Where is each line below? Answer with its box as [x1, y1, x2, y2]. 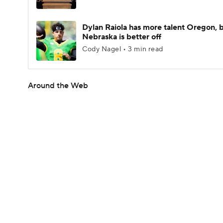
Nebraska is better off [82, 32, 161, 42]
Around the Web [28, 81, 88, 91]
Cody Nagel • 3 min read [82, 45, 163, 54]
